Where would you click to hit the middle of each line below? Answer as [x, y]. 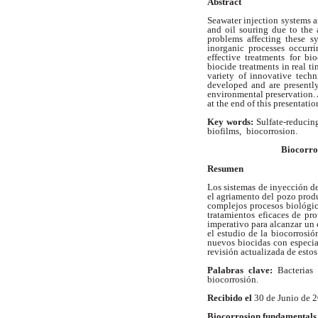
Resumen [225, 168]
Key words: [232, 122]
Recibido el [231, 298]
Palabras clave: [242, 270]
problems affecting [247, 39]
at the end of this [240, 104]
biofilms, [225, 131]
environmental [237, 94]
